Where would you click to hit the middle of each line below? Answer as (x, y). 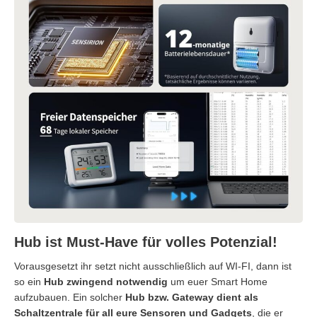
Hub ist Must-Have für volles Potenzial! (146, 242)
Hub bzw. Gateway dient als (192, 298)
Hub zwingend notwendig (106, 282)
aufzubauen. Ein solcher (70, 298)
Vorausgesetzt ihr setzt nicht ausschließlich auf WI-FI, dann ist (153, 266)
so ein (29, 282)
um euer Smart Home (218, 282)
